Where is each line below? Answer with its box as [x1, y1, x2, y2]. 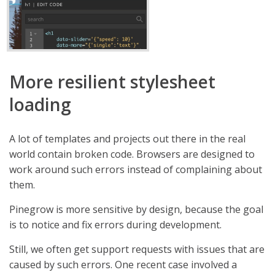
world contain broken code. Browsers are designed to [9, 147, 255, 161]
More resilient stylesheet [9, 70, 215, 94]
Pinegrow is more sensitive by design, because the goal [9, 203, 263, 217]
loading [9, 93, 71, 117]
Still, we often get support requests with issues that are [9, 242, 265, 257]
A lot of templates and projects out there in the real [9, 132, 246, 146]
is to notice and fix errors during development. [9, 218, 222, 232]
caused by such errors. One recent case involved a [9, 258, 237, 272]
